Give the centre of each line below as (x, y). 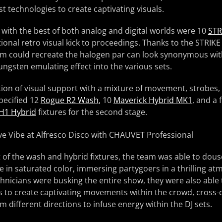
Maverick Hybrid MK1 (153, 100)
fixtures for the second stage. (91, 112)
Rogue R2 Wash (69, 100)
